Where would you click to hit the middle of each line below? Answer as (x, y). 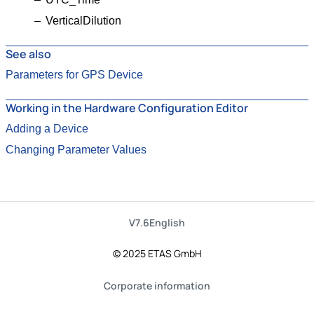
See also (28, 54)
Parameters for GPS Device (74, 75)
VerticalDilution (83, 21)
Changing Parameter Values (76, 150)
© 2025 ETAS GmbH (157, 253)
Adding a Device (47, 129)
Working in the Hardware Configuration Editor (127, 108)
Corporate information (157, 286)
